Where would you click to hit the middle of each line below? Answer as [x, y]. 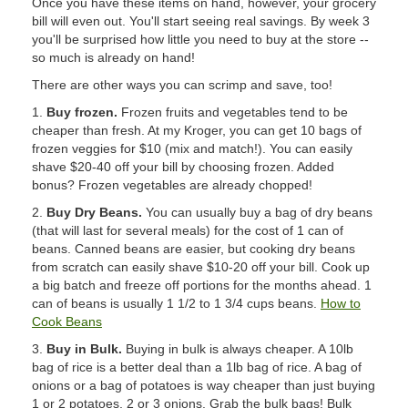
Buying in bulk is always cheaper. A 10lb [238, 349]
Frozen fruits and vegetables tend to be [233, 112]
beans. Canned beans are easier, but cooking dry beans [194, 249]
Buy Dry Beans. [94, 212]
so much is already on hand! [113, 57]
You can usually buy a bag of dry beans [257, 212]
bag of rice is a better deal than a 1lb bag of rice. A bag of [197, 367]
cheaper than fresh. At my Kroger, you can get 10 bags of [197, 130]
